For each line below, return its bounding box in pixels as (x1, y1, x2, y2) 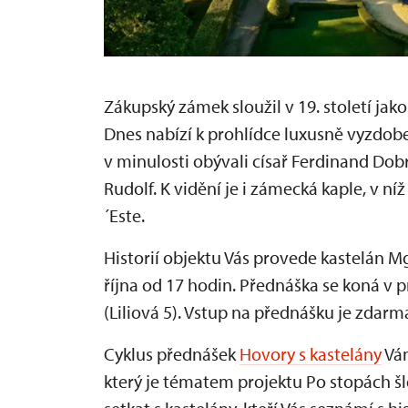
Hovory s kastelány (240, 342, 382, 366)
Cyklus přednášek (104, 342, 240, 366)
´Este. (104, 204, 145, 228)
